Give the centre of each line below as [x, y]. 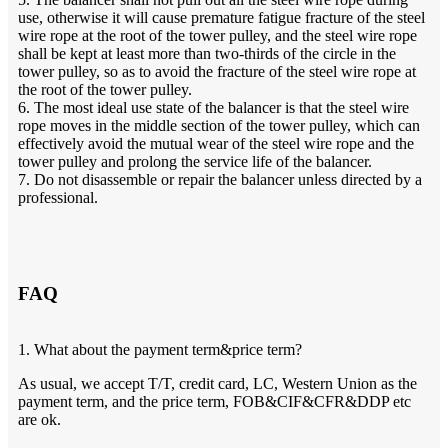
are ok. [39, 419]
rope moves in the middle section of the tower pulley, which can [219, 125]
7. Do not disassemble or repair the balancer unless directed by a [220, 179]
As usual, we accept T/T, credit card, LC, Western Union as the [217, 383]
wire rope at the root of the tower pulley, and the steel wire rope [217, 35]
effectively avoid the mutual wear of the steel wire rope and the [216, 143]
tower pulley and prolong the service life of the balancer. [195, 161]
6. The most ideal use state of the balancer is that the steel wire [213, 107]
